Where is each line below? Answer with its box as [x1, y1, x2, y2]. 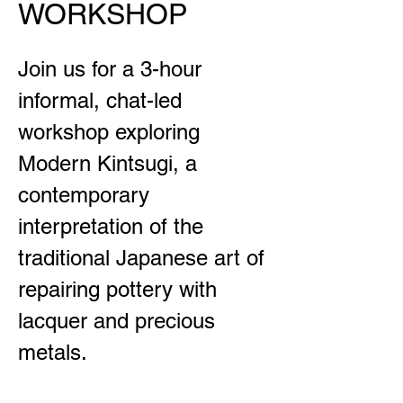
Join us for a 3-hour [18, 57, 201, 81]
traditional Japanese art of [18, 246, 264, 270]
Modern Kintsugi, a [18, 151, 197, 175]
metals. [18, 340, 87, 364]
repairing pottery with [18, 277, 217, 301]
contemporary [18, 183, 149, 207]
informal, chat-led [18, 88, 182, 112]
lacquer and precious [18, 309, 215, 333]
